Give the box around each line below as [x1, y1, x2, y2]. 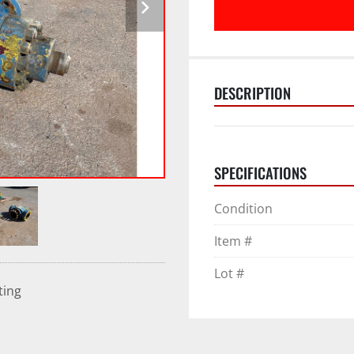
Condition [214, 200, 273, 217]
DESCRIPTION [214, 82, 291, 104]
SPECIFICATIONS [214, 162, 307, 183]
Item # [214, 232, 252, 250]
